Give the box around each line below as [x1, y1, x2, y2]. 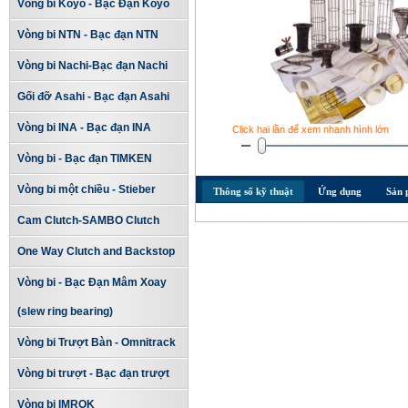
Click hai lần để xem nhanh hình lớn [232, 124, 389, 135]
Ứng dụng [318, 186, 362, 197]
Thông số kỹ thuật [213, 186, 293, 197]
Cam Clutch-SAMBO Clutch [16, 214, 159, 227]
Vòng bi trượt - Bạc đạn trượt [16, 367, 169, 380]
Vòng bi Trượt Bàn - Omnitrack [16, 336, 176, 349]
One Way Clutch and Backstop [16, 245, 175, 258]
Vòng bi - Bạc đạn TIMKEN [16, 152, 152, 165]
